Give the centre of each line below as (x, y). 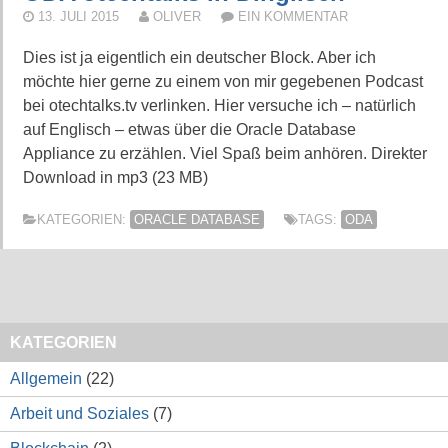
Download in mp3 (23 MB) (115, 178)
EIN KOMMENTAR (293, 17)
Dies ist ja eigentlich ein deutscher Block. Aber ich (199, 58)
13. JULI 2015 (78, 17)
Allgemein (46, 379)
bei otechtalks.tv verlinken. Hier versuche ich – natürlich (219, 106)
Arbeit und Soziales (79, 414)
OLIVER (185, 17)
